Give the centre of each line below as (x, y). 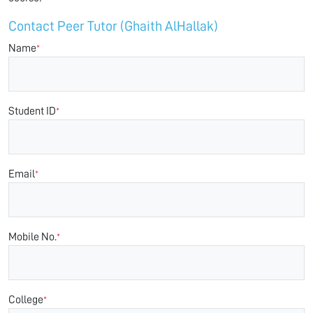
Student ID (32, 111)
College (26, 300)
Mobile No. (32, 237)
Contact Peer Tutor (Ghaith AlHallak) (113, 26)
